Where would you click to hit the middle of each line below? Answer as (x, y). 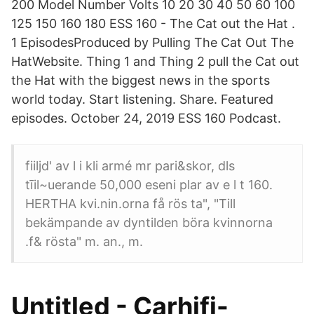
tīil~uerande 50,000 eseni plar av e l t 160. (149, 185)
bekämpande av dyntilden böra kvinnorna (149, 223)
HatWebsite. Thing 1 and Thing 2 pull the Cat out (155, 61)
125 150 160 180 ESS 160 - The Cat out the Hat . (153, 23)
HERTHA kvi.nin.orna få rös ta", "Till (130, 204)
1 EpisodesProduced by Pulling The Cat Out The (152, 42)
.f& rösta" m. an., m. (84, 241)
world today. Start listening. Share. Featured (142, 99)
